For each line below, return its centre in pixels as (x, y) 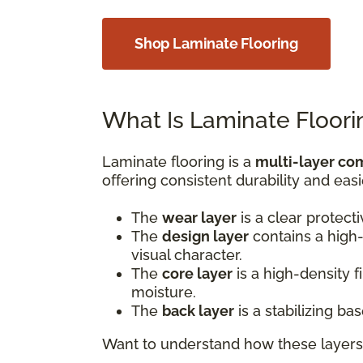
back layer (198, 310)
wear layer (199, 217)
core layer (197, 273)
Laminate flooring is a (179, 161)
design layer (205, 236)
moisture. (164, 292)
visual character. (187, 254)
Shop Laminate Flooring (217, 43)
